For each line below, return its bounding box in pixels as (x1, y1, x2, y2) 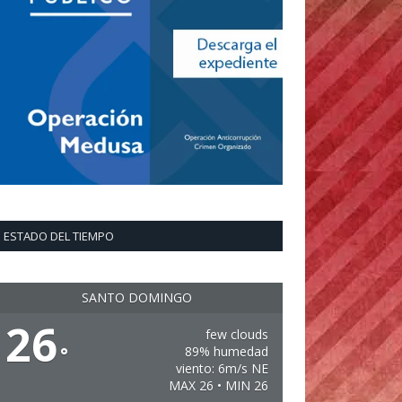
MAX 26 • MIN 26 (168, 377, 268, 394)
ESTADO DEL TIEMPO (4, 228, 114, 244)
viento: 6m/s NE (175, 360, 268, 377)
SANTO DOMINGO (82, 289, 192, 306)
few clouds (205, 326, 268, 343)
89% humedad (184, 343, 268, 360)
